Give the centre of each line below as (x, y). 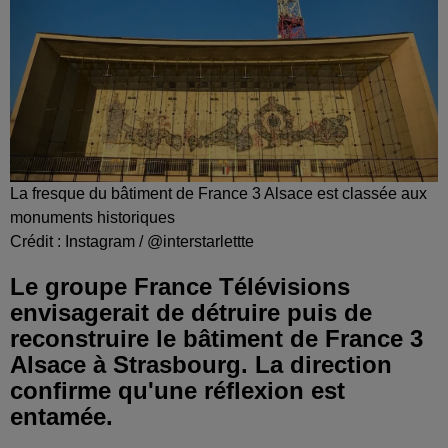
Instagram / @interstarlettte (159, 242)
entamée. (61, 417)
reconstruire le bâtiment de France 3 (216, 339)
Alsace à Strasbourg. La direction (201, 365)
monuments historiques (92, 218)
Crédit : (37, 242)
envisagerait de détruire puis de (191, 313)
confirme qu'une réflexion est (177, 391)
